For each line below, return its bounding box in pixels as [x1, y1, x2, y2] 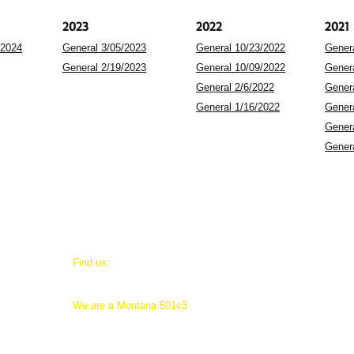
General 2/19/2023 [62, 62, 146, 73]
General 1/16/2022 [196, 101, 280, 113]
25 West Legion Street [73, 271, 175, 283]
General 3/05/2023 [62, 42, 146, 54]
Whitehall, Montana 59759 [73, 285, 191, 297]
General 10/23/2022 [196, 42, 285, 54]
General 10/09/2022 [196, 62, 285, 73]
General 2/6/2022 [196, 81, 274, 93]
